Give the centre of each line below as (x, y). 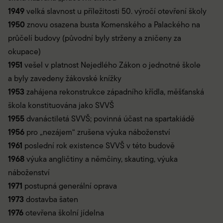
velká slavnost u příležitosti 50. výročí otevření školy (115, 11)
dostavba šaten (51, 200)
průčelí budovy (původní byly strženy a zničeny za (95, 38)
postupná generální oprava (70, 186)
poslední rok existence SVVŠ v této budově (99, 146)
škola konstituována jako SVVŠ (61, 106)
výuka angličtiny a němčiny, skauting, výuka (101, 159)
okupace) (24, 52)
